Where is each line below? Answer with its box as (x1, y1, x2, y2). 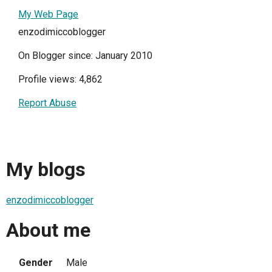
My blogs (6, 158, 86, 182)
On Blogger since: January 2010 (18, 49, 152, 61)
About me (6, 219, 90, 242)
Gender (19, 256, 53, 268)
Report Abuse (18, 97, 76, 109)
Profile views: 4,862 (18, 73, 103, 85)
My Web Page (18, 8, 78, 20)
